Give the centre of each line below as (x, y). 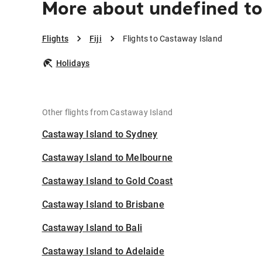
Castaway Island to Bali (92, 228)
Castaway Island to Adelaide (103, 251)
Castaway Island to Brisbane (103, 205)
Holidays (73, 63)
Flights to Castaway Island (172, 39)
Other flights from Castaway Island (107, 113)
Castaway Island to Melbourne (107, 158)
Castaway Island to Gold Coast (107, 181)
